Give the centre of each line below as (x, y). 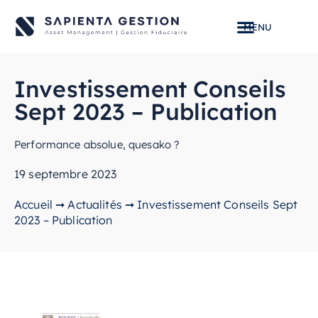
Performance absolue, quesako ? (97, 144)
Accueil (33, 204)
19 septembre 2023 (66, 174)
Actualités (95, 204)
